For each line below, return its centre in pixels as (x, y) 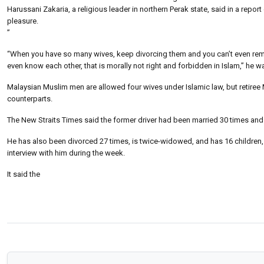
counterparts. (30, 98)
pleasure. (23, 21)
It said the (24, 174)
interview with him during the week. (66, 153)
